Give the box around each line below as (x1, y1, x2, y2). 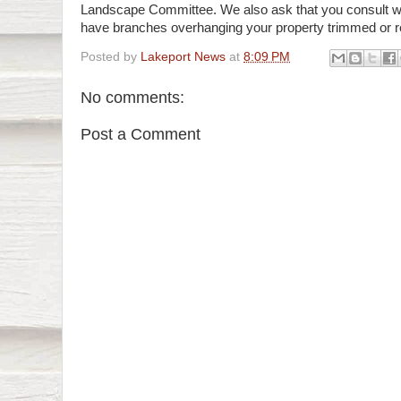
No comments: (81, 88, 184, 107)
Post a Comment (81, 125, 200, 144)
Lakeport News (141, 49, 226, 64)
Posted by (81, 49, 141, 64)
